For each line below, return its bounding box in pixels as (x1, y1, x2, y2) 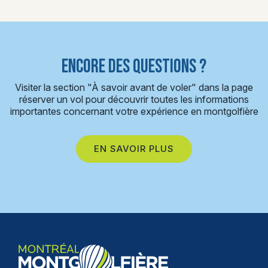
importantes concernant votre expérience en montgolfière (10, 105, 258, 117)
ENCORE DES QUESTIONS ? (62, 55, 206, 78)
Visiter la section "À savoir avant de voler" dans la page (15, 81, 253, 93)
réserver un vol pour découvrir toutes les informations (19, 93, 249, 105)
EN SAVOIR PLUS (94, 143, 174, 154)
